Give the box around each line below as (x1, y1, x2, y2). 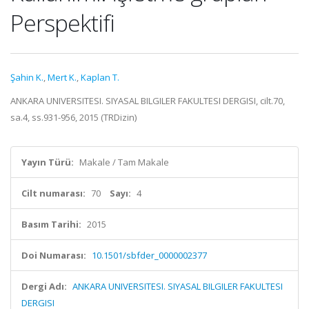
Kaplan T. (81, 71, 119, 83)
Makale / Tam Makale (79, 156, 169, 168)
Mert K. (48, 71, 77, 83)
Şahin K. (10, 71, 43, 83)
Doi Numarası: (21, 249, 86, 261)
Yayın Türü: (21, 156, 74, 168)
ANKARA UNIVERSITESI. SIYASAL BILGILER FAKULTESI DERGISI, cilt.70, (10, 94, 285, 107)
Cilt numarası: (21, 187, 86, 199)
